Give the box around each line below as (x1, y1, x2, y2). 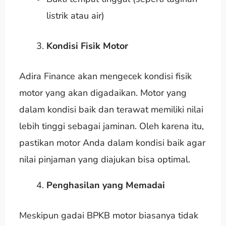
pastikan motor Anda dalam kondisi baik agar (19, 136, 205, 149)
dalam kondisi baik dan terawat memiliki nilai (19, 103, 203, 116)
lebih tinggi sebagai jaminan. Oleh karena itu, (19, 120, 204, 132)
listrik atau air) (46, 9, 104, 22)
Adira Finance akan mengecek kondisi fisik (19, 70, 192, 82)
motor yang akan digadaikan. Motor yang (19, 86, 187, 99)
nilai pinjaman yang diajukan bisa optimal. (19, 153, 190, 165)
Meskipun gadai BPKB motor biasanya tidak (19, 209, 198, 221)
